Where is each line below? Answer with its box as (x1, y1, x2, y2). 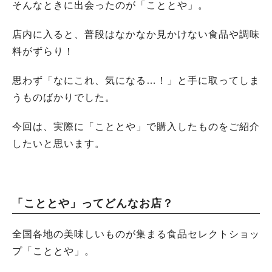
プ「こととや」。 (12, 246, 95, 256)
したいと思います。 (12, 138, 105, 149)
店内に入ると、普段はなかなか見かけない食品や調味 (12, 29, 260, 39)
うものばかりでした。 (12, 92, 115, 103)
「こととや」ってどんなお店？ (12, 197, 174, 209)
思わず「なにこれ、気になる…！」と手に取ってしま (12, 75, 260, 86)
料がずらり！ (12, 46, 74, 56)
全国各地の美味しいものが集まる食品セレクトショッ (12, 229, 260, 239)
